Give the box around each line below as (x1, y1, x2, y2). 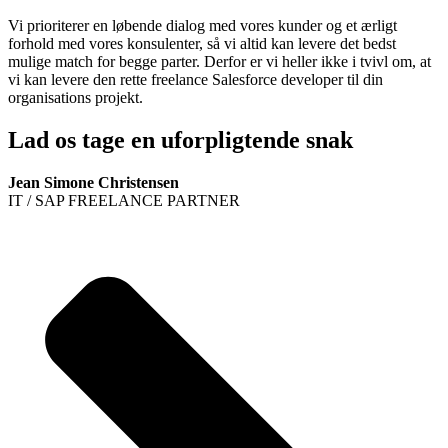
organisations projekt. (8, 89, 151, 107)
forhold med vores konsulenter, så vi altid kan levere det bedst (8, 35, 396, 53)
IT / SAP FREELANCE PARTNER (8, 191, 240, 209)
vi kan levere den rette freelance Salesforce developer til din (8, 71, 383, 89)
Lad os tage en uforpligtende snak (8, 127, 353, 154)
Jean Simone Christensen (8, 173, 179, 191)
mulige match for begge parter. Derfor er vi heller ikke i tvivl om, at (8, 53, 431, 71)
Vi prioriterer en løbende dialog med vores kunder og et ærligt (8, 17, 397, 35)
